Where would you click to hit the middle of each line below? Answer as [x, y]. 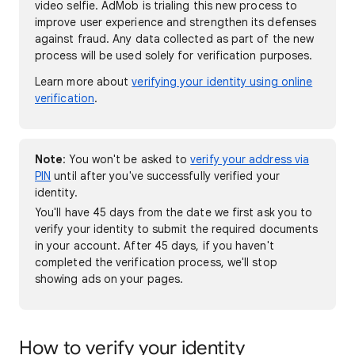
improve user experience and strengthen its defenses [176, 22]
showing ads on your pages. [109, 279]
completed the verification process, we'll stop [156, 262]
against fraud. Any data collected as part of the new [175, 39]
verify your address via [250, 159]
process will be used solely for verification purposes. [174, 55]
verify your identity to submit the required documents [177, 229]
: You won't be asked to [127, 159]
